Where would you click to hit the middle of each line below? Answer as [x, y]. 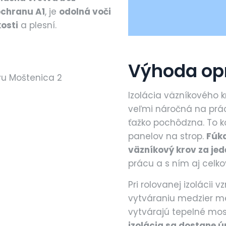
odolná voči [85, 12]
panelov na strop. [167, 136]
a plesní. [37, 25]
